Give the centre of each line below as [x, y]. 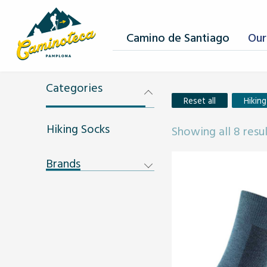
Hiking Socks [78, 128]
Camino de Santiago [178, 37]
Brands [63, 163]
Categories [74, 87]
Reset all [200, 100]
